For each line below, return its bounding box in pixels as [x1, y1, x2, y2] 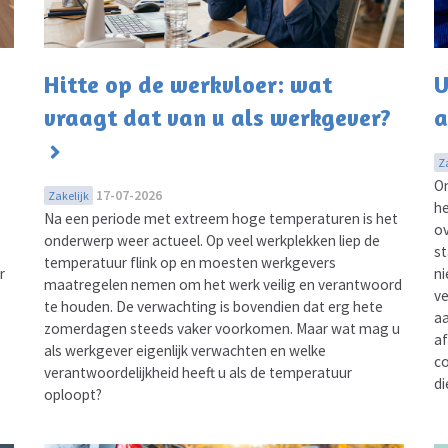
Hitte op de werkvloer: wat [43, 70, 332, 100]
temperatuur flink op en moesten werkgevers [43, 253, 336, 273]
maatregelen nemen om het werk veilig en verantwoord [43, 275, 402, 295]
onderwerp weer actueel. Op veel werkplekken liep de [43, 231, 380, 251]
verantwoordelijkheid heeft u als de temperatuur [43, 363, 352, 383]
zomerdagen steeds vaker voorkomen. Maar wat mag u [43, 319, 400, 339]
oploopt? [43, 385, 102, 405]
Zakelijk [47, 188, 89, 204]
